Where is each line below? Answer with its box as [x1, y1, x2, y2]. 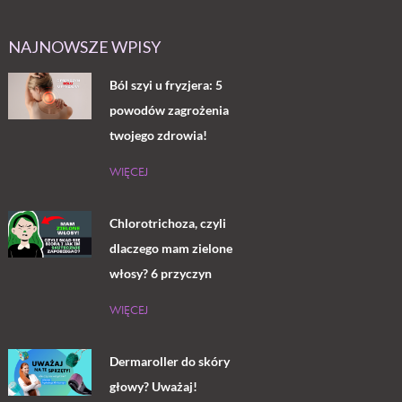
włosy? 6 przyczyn [109, 265, 212, 281]
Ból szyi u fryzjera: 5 [109, 76, 223, 92]
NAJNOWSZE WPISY [8, 36, 161, 57]
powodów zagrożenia [109, 101, 229, 118]
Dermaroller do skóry [109, 353, 230, 369]
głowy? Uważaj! [109, 378, 197, 394]
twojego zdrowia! [109, 127, 207, 143]
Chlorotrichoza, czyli [109, 214, 226, 231]
